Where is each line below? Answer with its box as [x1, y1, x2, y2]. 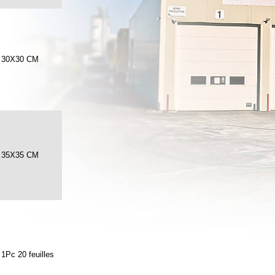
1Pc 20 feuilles [1, 250, 54, 259]
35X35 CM [1, 150, 39, 160]
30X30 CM [1, 55, 39, 64]
